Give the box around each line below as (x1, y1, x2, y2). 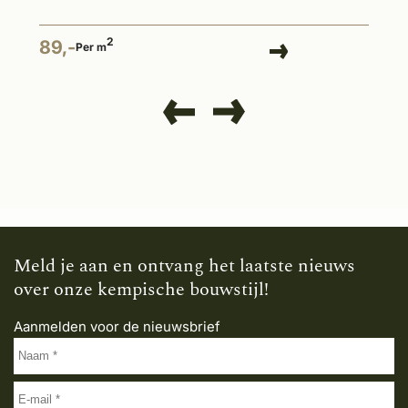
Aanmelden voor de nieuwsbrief (14, 317, 220, 335)
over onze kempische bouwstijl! (14, 275, 269, 303)
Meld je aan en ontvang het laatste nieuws (14, 251, 355, 280)
